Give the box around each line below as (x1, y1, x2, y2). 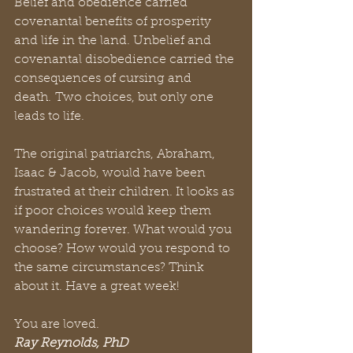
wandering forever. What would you (14, 224, 235, 236)
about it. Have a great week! (14, 281, 183, 293)
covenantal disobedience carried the (14, 54, 237, 66)
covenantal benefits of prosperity (14, 16, 214, 28)
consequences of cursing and (14, 72, 195, 85)
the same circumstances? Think (14, 262, 207, 274)
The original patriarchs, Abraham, (14, 148, 218, 161)
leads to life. (14, 110, 88, 123)
